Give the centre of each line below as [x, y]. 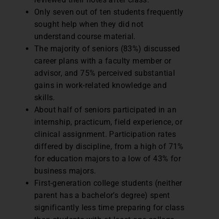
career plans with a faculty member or [103, 61]
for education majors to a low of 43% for [108, 159]
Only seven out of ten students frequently [109, 12]
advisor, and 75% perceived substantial [105, 73]
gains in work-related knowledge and [100, 85]
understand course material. [85, 36]
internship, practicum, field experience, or [109, 122]
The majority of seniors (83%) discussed [107, 49]
